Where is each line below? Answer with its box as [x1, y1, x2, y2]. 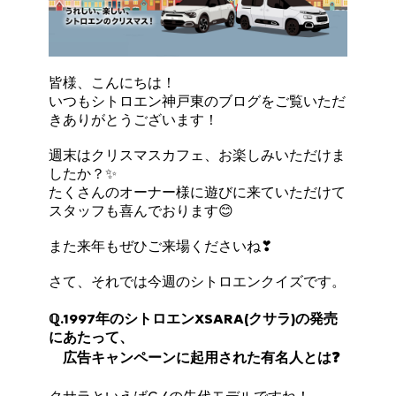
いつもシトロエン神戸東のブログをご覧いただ [49, 92, 346, 110]
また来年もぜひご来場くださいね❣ [49, 237, 273, 255]
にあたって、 [49, 328, 134, 346]
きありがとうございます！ [49, 110, 219, 128]
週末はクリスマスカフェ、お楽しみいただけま [49, 146, 346, 164]
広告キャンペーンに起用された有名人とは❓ [49, 348, 340, 366]
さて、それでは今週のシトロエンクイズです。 [49, 272, 346, 290]
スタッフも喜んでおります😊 [49, 202, 234, 219]
